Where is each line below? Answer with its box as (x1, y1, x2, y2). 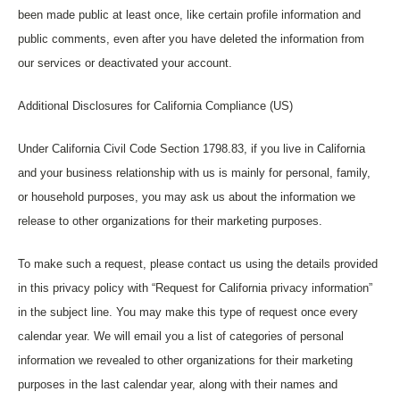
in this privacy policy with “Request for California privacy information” (18, 281, 372, 295)
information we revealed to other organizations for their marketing (18, 354, 353, 367)
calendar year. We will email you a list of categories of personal (18, 329, 344, 343)
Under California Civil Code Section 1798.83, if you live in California (18, 142, 365, 155)
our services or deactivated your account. (18, 56, 232, 70)
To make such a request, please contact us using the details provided (18, 257, 378, 271)
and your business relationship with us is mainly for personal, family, (18, 166, 371, 179)
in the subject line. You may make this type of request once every (18, 305, 358, 319)
